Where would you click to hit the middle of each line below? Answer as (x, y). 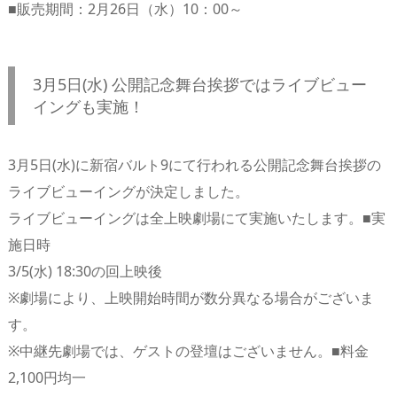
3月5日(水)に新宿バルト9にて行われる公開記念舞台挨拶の (195, 165)
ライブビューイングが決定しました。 (128, 192)
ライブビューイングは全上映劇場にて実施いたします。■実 (197, 218)
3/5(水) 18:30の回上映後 (85, 272)
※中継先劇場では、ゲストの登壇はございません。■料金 (188, 351)
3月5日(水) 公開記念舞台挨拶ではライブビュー (200, 85)
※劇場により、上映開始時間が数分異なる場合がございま (191, 298)
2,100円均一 (47, 378)
